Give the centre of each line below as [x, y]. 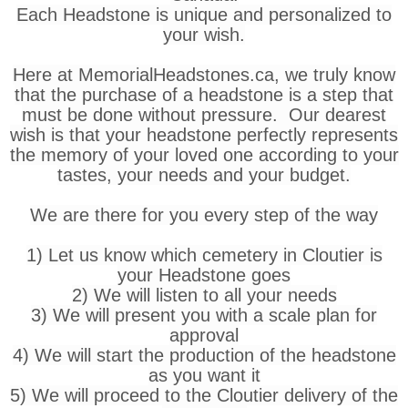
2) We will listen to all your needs [204, 295]
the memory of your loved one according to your [204, 154]
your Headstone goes [204, 275]
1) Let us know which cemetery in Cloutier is [204, 255]
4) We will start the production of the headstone [204, 355]
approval [204, 335]
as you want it [204, 375]
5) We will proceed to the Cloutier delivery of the [204, 395]
